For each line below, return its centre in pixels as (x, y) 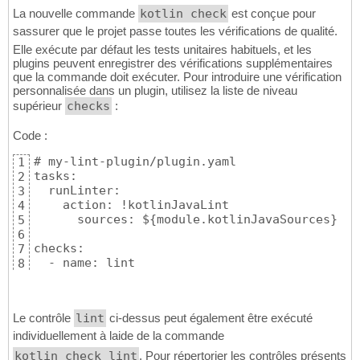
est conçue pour (272, 14)
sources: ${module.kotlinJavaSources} (186, 220)
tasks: (55, 176)
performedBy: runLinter (128, 278)
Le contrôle (43, 318)
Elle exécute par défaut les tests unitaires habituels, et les (162, 50)
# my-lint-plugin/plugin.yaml (135, 162)
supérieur (39, 106)
